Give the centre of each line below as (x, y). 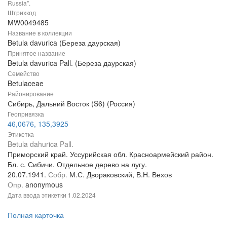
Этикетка (21, 134)
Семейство (24, 73)
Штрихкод (22, 12)
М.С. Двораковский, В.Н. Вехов (121, 174)
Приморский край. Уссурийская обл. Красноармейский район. (110, 154)
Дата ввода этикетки (38, 195)
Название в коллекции (40, 32)
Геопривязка (26, 113)
